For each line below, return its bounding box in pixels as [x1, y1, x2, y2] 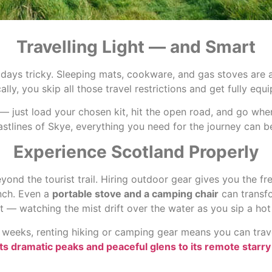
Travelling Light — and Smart [16, 36, 256, 57]
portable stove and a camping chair [52, 188, 219, 200]
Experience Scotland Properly [13, 141, 259, 163]
